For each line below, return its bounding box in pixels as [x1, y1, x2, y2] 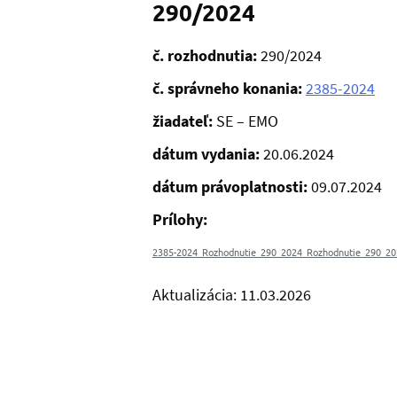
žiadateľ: [152, 111, 216, 132]
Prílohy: [152, 209, 207, 230]
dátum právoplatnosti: [152, 176, 311, 198]
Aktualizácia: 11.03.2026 [152, 284, 311, 306]
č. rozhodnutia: [152, 45, 261, 66]
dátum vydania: [152, 144, 263, 165]
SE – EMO [215, 111, 278, 132]
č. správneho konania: [152, 78, 306, 99]
